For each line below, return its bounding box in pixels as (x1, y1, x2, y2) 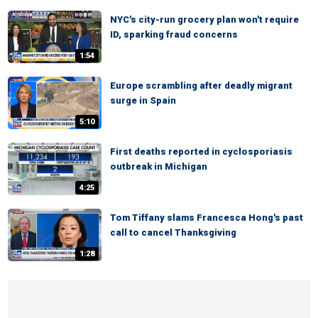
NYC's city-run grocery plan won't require (110, 14, 299, 25)
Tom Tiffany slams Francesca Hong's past (110, 212, 303, 223)
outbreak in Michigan (110, 161, 207, 172)
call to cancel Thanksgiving (110, 227, 236, 238)
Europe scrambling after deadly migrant (110, 80, 292, 91)
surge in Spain (110, 95, 176, 106)
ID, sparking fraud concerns (110, 29, 238, 40)
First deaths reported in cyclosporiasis (110, 146, 292, 157)
